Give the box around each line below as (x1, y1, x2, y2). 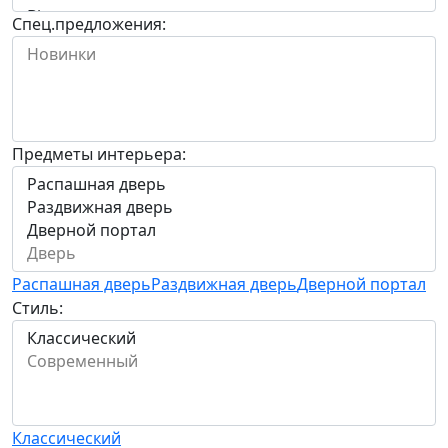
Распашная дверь (12, 272, 151, 295)
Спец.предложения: (12, 12, 166, 35)
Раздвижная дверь (151, 272, 297, 295)
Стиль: (12, 296, 63, 319)
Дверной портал (297, 272, 426, 295)
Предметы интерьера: (12, 142, 186, 165)
